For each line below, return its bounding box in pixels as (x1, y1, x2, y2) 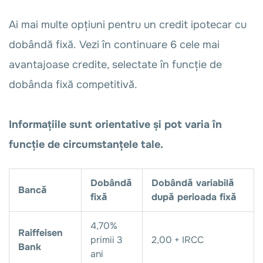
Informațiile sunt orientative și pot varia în (9, 118, 222, 131)
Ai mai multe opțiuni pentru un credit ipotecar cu (9, 18, 247, 31)
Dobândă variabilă (151, 177, 234, 189)
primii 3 (90, 234, 123, 246)
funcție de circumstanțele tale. (9, 138, 169, 151)
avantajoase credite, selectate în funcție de (9, 58, 222, 71)
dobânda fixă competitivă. (9, 78, 140, 91)
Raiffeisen (18, 227, 63, 239)
